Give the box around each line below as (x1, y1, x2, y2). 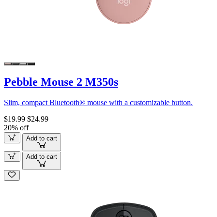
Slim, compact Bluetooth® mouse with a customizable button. (4, 98, 193, 107)
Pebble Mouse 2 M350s (4, 76, 118, 89)
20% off (4, 124, 29, 132)
